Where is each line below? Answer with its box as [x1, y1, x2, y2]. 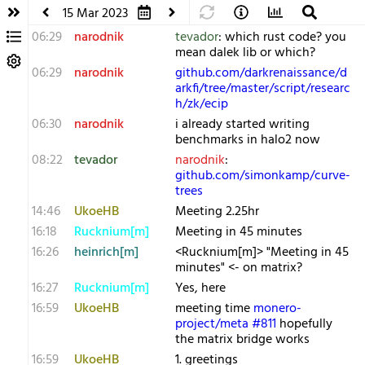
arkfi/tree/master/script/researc [175, 78, 350, 99]
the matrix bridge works [175, 329, 310, 350]
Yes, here [175, 278, 226, 299]
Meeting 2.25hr [175, 201, 259, 222]
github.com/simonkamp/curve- [175, 165, 350, 187]
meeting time [175, 298, 253, 319]
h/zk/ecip [175, 94, 228, 115]
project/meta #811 [175, 314, 276, 335]
